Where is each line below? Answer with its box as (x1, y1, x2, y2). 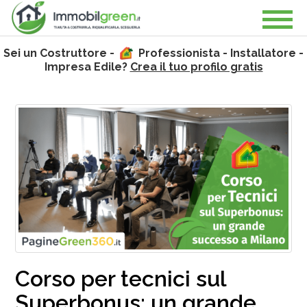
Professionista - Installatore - (136, 47, 304, 60)
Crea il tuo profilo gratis (130, 60, 263, 73)
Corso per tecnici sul (15, 265, 226, 291)
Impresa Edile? (44, 60, 130, 73)
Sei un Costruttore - (3, 47, 117, 60)
